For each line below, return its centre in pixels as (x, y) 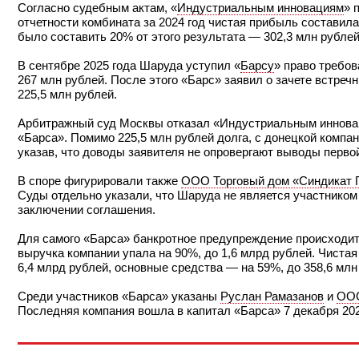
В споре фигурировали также (99, 181)
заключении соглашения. (87, 210)
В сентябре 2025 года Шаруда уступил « (129, 66)
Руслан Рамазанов (272, 296)
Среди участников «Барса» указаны (119, 296)
